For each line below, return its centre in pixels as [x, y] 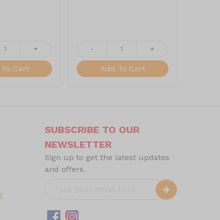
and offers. [65, 169]
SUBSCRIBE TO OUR [92, 129]
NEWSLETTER [78, 144]
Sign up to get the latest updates [107, 157]
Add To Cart [123, 69]
